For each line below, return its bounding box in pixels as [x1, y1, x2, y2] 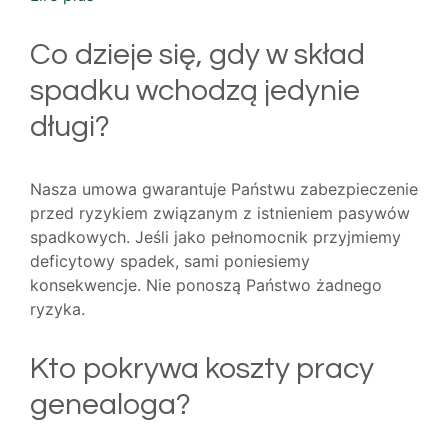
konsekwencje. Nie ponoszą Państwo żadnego [30, 275, 382, 296]
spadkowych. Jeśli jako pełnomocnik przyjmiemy [30, 227, 401, 248]
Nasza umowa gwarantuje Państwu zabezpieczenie [30, 179, 418, 200]
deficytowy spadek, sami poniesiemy [30, 251, 310, 272]
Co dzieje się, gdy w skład [30, 39, 365, 71]
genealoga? [30, 389, 191, 421]
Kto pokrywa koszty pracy [30, 353, 374, 385]
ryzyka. [30, 299, 85, 320]
